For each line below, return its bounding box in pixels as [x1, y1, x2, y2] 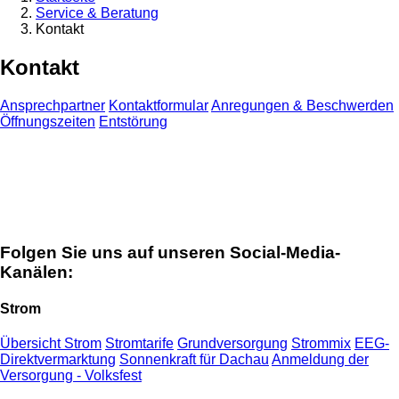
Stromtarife [105, 336, 174, 352]
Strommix [291, 336, 351, 352]
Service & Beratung [36, 5, 159, 21]
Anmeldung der [272, 352, 369, 368]
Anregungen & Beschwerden [211, 98, 394, 114]
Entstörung [99, 114, 167, 130]
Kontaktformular [109, 98, 208, 114]
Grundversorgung [177, 336, 288, 352]
